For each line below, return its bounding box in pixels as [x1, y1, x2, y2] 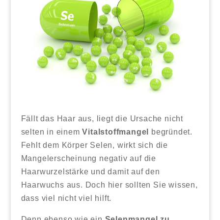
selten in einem [21, 127, 82, 136]
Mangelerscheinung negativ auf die [21, 154, 156, 163]
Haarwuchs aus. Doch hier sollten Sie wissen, [21, 180, 198, 189]
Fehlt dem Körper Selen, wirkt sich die [21, 140, 168, 149]
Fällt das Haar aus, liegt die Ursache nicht [21, 114, 183, 123]
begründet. [149, 127, 192, 136]
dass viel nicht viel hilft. [21, 193, 112, 202]
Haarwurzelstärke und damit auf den [21, 167, 160, 176]
